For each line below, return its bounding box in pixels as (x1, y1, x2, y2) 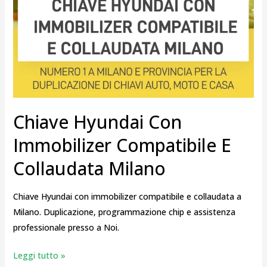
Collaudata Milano (13, 156, 166, 181)
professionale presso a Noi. (13, 221, 119, 233)
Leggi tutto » (13, 249, 66, 261)
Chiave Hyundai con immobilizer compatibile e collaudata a (13, 190, 241, 202)
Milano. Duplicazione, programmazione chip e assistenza (13, 206, 235, 218)
